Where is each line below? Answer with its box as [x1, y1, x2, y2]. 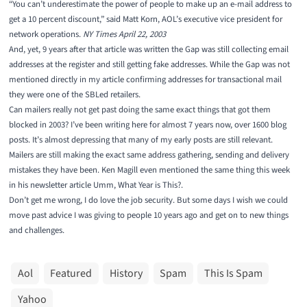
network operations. [8, 28, 83, 41]
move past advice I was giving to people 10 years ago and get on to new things [8, 209, 288, 222]
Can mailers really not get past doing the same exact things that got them [8, 103, 271, 116]
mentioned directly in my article [8, 73, 126, 86]
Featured [50, 265, 93, 281]
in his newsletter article [8, 179, 93, 192]
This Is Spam [204, 265, 262, 281]
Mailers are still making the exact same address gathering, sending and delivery [8, 149, 289, 162]
